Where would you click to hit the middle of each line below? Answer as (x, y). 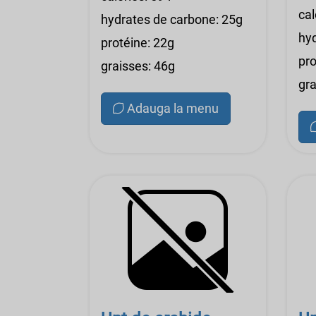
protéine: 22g (138, 43)
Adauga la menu (173, 108)
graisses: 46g (138, 66)
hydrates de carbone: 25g (172, 19)
